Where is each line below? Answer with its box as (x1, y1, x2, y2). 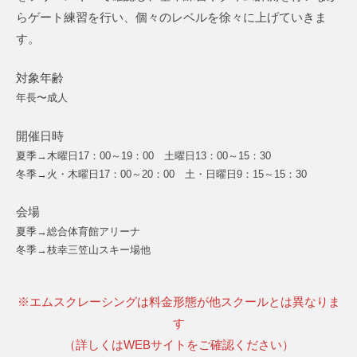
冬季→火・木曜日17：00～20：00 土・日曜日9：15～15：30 (16, 167, 307, 180)
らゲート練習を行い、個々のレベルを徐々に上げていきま (16, 10, 327, 24)
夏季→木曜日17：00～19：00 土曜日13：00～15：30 (16, 149, 271, 162)
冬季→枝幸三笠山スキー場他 (16, 244, 151, 257)
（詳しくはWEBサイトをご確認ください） (63, 338, 294, 352)
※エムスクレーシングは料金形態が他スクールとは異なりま (17, 295, 340, 309)
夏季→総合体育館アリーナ (16, 226, 140, 238)
